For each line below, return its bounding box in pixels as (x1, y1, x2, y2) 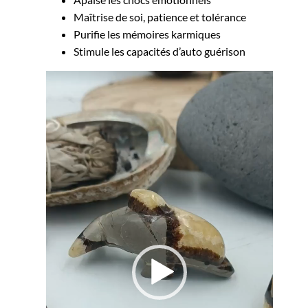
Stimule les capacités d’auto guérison (74, 44, 246, 58)
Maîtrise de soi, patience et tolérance (74, 10, 247, 23)
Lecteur (45, 71, 82, 85)
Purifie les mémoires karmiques (74, 27, 221, 41)
